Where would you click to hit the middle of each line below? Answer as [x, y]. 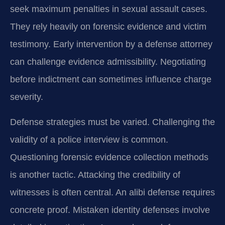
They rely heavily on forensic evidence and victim [108, 27]
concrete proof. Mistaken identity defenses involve [110, 210]
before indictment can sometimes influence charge [111, 80]
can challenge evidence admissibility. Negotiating [108, 62]
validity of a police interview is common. [89, 139]
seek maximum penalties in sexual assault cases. [109, 9]
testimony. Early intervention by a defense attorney [111, 44]
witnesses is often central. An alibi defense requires [113, 192]
